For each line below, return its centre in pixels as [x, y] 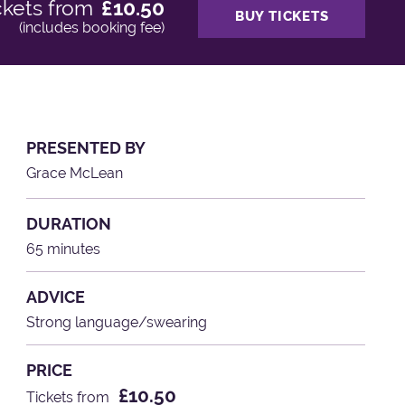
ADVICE [56, 297]
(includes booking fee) [91, 28]
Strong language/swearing [117, 322]
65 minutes [64, 249]
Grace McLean [75, 173]
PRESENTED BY [86, 147]
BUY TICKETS [282, 16]
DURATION [69, 223]
